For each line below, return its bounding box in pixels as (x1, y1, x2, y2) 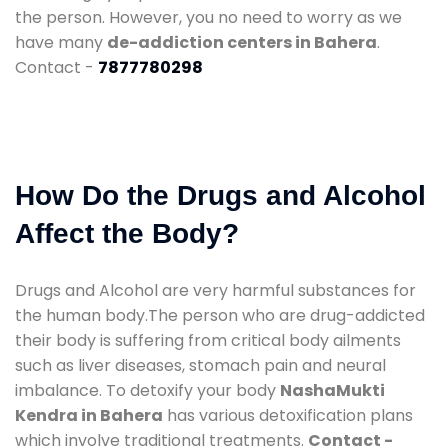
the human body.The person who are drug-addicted (15, 303, 425, 327)
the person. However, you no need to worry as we (15, 5, 402, 29)
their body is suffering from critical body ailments (15, 328, 401, 352)
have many (15, 30, 107, 54)
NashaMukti (280, 378, 385, 402)
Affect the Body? (15, 217, 239, 249)
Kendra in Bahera (15, 403, 163, 427)
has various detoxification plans (163, 403, 413, 427)
